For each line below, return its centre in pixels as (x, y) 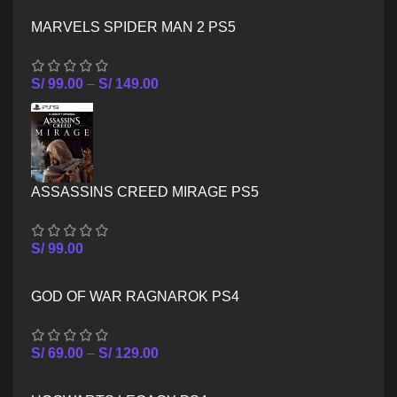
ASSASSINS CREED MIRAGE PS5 (145, 191)
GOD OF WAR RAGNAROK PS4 (135, 296)
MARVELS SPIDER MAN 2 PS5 (133, 27)
